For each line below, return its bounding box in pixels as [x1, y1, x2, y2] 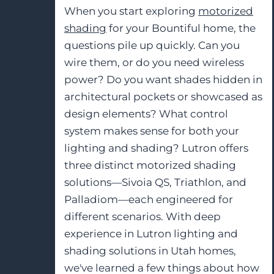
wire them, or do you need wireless [64, 56, 244, 68]
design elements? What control [64, 107, 228, 120]
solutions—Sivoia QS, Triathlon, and [64, 176, 246, 188]
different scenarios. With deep [64, 210, 221, 223]
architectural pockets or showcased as [64, 90, 262, 103]
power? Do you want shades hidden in [64, 73, 262, 86]
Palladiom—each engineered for [64, 193, 233, 206]
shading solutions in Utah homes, [64, 244, 236, 257]
